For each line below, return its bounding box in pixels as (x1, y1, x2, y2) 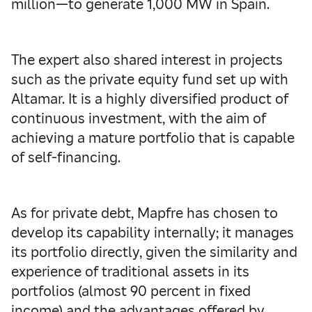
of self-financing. (11, 148, 120, 166)
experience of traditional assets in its (11, 263, 249, 281)
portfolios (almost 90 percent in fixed (11, 282, 251, 300)
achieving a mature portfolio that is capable (11, 129, 295, 147)
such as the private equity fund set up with (11, 70, 288, 88)
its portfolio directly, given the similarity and (11, 243, 297, 261)
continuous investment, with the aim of (11, 109, 266, 127)
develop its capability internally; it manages (11, 224, 294, 242)
